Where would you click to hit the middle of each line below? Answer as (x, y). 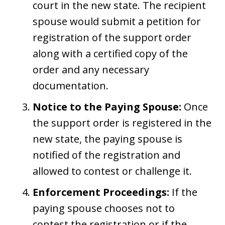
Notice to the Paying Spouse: (107, 106)
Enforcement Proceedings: (101, 192)
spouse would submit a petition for (117, 21)
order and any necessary (91, 69)
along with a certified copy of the (110, 53)
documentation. (71, 85)
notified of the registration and (106, 155)
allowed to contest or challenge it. (112, 171)
